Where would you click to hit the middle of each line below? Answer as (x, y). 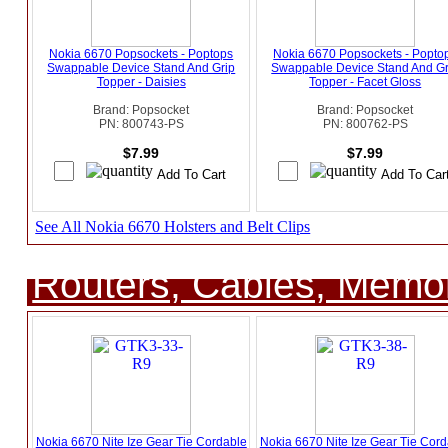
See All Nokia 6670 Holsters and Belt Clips (173, 227)
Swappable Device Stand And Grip (141, 68)
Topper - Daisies (141, 82)
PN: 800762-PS (365, 124)
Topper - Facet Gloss (365, 82)
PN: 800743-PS (141, 124)
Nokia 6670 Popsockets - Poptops (141, 54)
